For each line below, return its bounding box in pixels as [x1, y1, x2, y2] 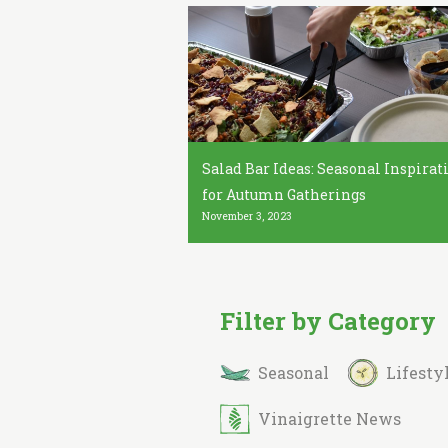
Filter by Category [220, 305, 437, 338]
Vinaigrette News [258, 408, 402, 430]
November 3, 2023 [202, 209, 293, 224]
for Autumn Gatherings [202, 185, 367, 205]
